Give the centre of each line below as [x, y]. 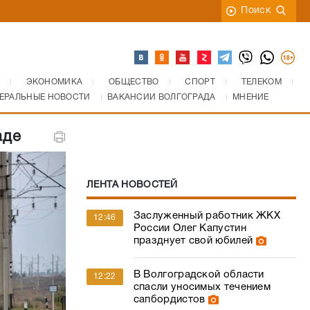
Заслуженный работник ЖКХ [207, 216]
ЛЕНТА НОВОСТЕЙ [132, 185]
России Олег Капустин [190, 228]
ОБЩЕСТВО [134, 82]
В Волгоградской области [199, 275]
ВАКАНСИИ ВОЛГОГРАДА [161, 97]
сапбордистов [169, 300]
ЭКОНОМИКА [54, 82]
